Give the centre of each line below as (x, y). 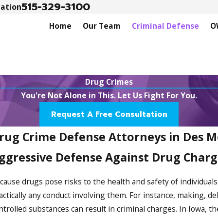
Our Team (102, 26)
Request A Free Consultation (109, 115)
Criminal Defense (166, 26)
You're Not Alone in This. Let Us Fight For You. (109, 96)
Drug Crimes (109, 82)
